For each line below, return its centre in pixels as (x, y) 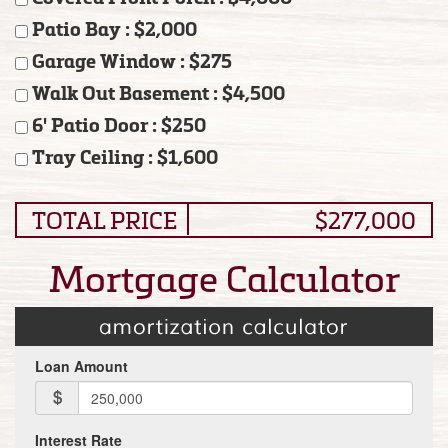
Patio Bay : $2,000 (112, 28)
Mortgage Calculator (224, 277)
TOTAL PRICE (109, 219)
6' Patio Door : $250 (117, 124)
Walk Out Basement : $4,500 (156, 92)
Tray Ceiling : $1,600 (123, 156)
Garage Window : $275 (130, 60)
